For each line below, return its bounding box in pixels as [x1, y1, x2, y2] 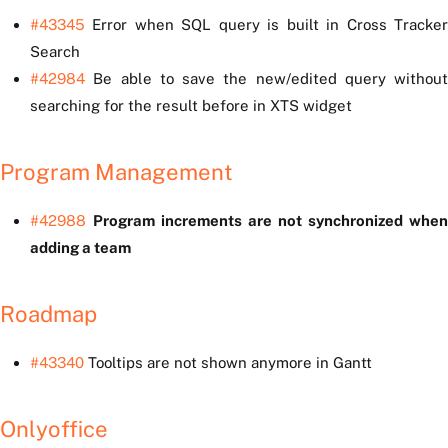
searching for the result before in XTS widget [30, 97, 352, 115]
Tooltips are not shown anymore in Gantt [84, 354, 372, 372]
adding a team [30, 239, 131, 257]
